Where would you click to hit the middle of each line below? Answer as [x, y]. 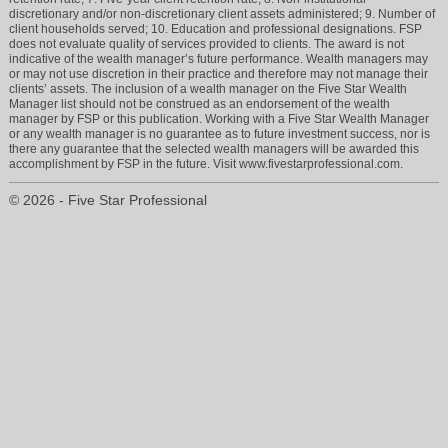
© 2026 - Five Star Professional [108, 200]
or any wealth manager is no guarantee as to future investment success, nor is [220, 133]
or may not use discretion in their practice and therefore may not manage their [219, 73]
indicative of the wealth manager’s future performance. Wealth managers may [219, 58]
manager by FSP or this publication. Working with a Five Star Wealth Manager [219, 118]
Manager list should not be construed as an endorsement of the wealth [200, 103]
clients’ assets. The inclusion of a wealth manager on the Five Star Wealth [208, 88]
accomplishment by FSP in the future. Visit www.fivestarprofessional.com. [206, 163]
